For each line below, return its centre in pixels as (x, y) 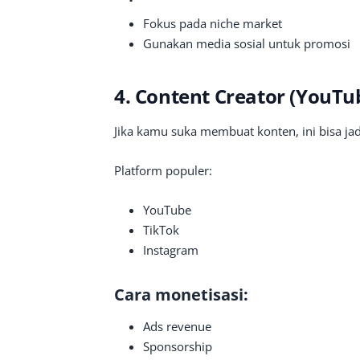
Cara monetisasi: (181, 295)
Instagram (171, 250)
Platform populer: (163, 170)
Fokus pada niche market (213, 23)
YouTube (167, 210)
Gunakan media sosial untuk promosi (247, 43)
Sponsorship (178, 346)
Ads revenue (177, 326)
